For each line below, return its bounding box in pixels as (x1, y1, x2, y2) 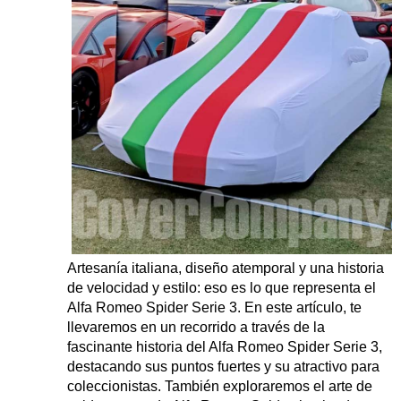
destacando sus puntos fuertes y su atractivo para (67, 358, 380, 374)
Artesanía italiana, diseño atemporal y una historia (67, 260, 384, 276)
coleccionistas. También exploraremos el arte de (67, 378, 372, 394)
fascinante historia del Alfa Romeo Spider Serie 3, (67, 338, 382, 354)
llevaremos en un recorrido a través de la (67, 319, 325, 335)
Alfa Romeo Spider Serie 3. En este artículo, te (67, 299, 362, 315)
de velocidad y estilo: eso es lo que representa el (67, 279, 376, 295)
